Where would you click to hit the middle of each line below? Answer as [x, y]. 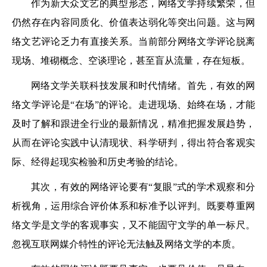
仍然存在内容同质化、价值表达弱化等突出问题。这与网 [133, 22]
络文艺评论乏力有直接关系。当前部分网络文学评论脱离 [133, 41]
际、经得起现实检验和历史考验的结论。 [98, 162]
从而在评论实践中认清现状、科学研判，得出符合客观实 [133, 142]
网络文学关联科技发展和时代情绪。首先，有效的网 [143, 85]
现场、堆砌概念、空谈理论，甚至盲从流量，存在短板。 [131, 60]
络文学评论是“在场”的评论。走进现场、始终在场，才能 [133, 104]
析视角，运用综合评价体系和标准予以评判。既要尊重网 [133, 206]
